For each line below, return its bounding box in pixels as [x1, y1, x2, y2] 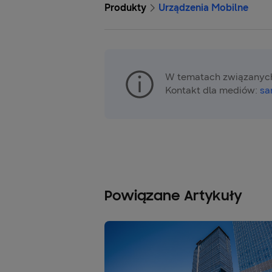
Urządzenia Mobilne [158, 2, 248, 13]
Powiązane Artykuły [104, 189, 243, 204]
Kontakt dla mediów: [165, 84, 260, 96]
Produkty [104, 2, 146, 13]
